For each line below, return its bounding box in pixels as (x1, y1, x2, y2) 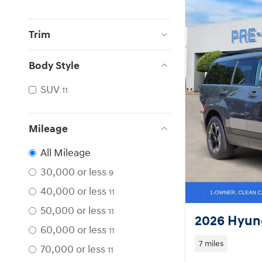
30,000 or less (40, 165, 106, 179)
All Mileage (40, 146, 91, 160)
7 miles (198, 239, 223, 249)
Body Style (29, 58, 80, 73)
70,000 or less (40, 242, 105, 256)
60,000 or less (40, 223, 106, 237)
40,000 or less (40, 184, 106, 198)
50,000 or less (40, 204, 106, 218)
